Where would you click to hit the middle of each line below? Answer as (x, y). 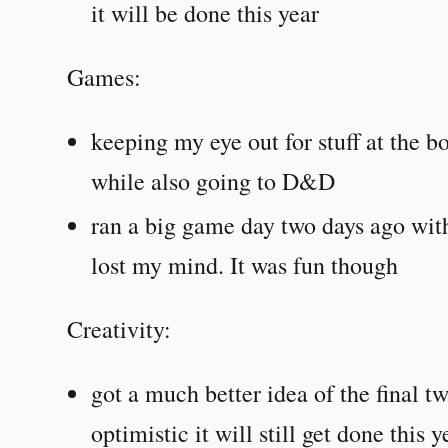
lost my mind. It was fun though (245, 264)
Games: (104, 76)
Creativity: (119, 328)
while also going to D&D (213, 180)
